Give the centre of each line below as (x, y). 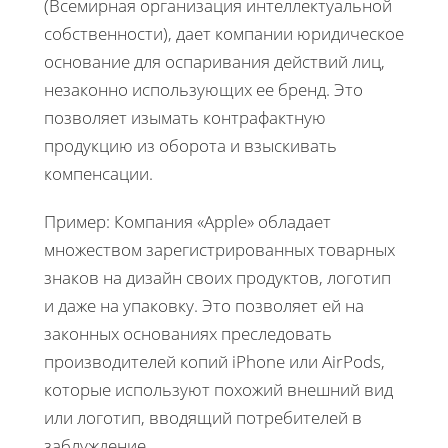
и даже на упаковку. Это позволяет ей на (204, 305)
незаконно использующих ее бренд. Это (203, 89)
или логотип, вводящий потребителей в (203, 417)
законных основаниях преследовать (188, 333)
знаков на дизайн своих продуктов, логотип (217, 277)
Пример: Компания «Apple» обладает (187, 221)
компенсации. (98, 173)
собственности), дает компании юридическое (224, 33)
